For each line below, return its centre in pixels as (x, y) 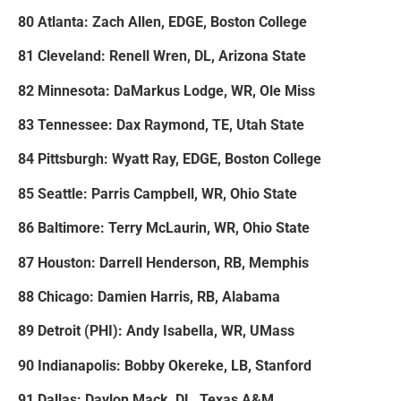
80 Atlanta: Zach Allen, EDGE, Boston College (162, 21)
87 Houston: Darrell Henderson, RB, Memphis (163, 262)
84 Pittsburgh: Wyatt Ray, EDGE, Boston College (170, 159)
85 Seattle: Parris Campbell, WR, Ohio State (158, 193)
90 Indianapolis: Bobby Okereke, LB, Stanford (165, 365)
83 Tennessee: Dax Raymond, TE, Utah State (161, 125)
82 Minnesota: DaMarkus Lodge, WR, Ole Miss (166, 90)
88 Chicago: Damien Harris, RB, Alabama (149, 296)
